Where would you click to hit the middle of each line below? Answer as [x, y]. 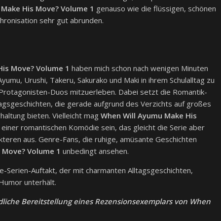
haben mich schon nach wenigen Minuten [139, 68]
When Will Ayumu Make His [149, 116]
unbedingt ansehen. [95, 151]
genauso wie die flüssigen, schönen [155, 9]
